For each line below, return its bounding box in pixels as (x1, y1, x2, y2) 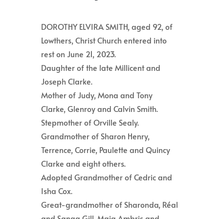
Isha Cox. (41, 185, 72, 197)
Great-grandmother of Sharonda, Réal (41, 199, 178, 210)
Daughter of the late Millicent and (41, 62, 160, 73)
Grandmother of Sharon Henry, (41, 131, 150, 142)
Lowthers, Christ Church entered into (41, 35, 167, 46)
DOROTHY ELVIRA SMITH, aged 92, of (41, 21, 173, 32)
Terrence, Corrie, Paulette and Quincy (41, 144, 170, 155)
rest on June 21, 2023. (41, 48, 116, 60)
